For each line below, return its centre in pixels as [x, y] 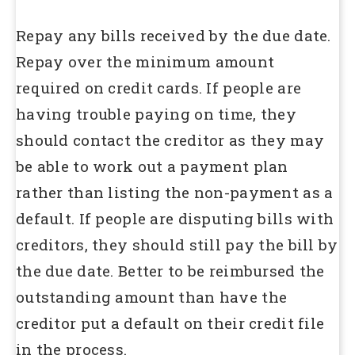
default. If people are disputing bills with [175, 219]
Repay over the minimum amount [145, 62]
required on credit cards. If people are [159, 88]
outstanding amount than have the [152, 297]
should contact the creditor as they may [170, 140]
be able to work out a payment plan [152, 166]
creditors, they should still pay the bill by [177, 245]
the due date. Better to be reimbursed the [170, 271]
